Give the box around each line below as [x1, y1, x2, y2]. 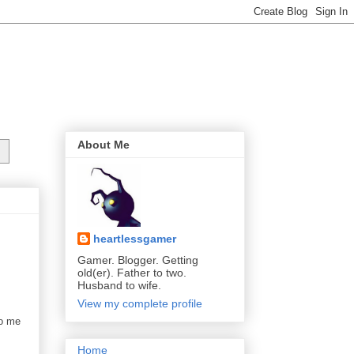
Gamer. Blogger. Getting [77, 254, 198, 267]
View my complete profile [77, 297, 202, 311]
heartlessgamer [93, 232, 176, 246]
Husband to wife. [77, 279, 161, 292]
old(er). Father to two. [77, 266, 186, 280]
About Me [77, 138, 130, 152]
